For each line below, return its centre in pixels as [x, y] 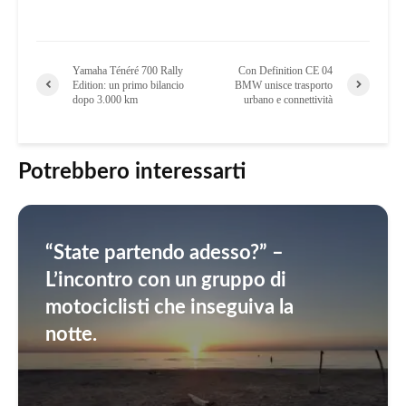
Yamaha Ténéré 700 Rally [128, 70]
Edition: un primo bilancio [128, 85]
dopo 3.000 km [105, 99]
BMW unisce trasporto [284, 85]
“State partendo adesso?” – [164, 252]
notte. [71, 334]
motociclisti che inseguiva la [169, 307]
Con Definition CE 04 [286, 70]
